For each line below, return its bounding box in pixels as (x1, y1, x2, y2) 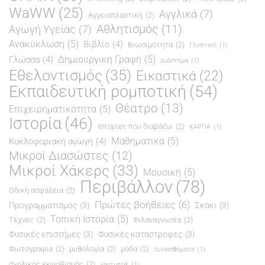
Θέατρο (115, 101, 158, 115)
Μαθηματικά (111, 135, 164, 147)
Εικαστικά (136, 67, 196, 84)
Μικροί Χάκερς (9, 161, 109, 179)
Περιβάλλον (80, 176, 173, 197)
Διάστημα (160, 56, 188, 64)
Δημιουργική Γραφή (58, 53, 141, 65)
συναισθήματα (154, 245, 194, 253)
